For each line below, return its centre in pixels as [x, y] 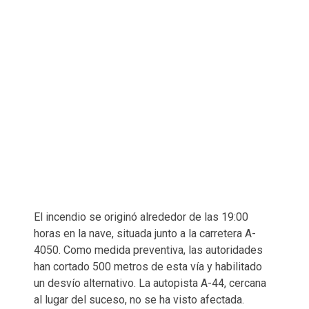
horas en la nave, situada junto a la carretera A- [145, 233]
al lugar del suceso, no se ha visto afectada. [139, 299]
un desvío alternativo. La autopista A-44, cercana [150, 283]
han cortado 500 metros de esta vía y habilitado [148, 266]
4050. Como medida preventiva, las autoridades [148, 250]
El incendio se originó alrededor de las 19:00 [141, 217]
